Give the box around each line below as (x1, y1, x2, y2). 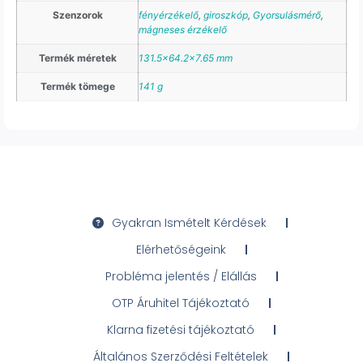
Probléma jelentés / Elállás (105, 267, 257, 284)
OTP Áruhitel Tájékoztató (112, 294, 250, 311)
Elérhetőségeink (135, 241, 226, 258)
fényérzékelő (139, 9, 199, 22)
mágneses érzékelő (139, 23, 227, 36)
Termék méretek (38, 52, 117, 65)
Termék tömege (40, 80, 115, 93)
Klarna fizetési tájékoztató (107, 321, 254, 338)
